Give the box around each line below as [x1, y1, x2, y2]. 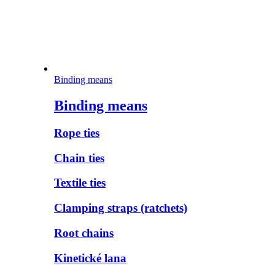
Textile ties [54, 176, 106, 190]
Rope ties [54, 126, 99, 140]
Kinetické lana [54, 251, 126, 265]
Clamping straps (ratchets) [54, 201, 187, 215]
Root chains [54, 226, 114, 239]
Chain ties [54, 151, 104, 165]
